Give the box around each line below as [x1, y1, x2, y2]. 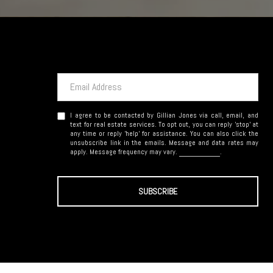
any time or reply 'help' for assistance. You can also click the [70, 128, 258, 138]
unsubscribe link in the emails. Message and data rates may [70, 137, 258, 147]
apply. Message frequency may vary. [70, 146, 180, 157]
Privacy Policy [179, 146, 221, 157]
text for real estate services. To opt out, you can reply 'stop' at [70, 119, 258, 129]
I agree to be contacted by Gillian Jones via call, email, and [70, 110, 258, 120]
